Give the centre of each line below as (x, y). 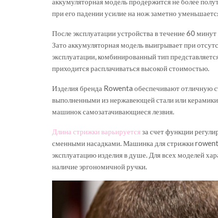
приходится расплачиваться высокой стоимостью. (131, 68)
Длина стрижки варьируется (96, 131)
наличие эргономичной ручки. (100, 166)
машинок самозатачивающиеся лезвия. (113, 111)
